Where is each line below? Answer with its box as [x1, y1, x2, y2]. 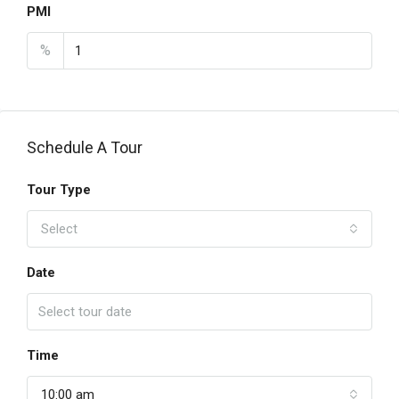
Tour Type [27, 182, 91, 198]
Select [41, 221, 77, 237]
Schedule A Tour [27, 138, 142, 157]
